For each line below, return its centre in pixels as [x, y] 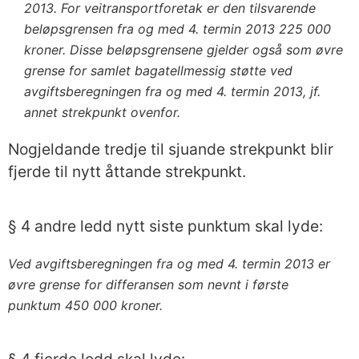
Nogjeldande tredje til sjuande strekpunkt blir [171, 149]
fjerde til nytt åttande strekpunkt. [127, 172]
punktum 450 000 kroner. [85, 306]
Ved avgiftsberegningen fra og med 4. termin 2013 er [169, 264]
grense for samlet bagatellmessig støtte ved [158, 71]
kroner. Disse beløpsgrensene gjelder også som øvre [184, 50]
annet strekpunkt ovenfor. [102, 113]
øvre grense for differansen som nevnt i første [148, 285]
